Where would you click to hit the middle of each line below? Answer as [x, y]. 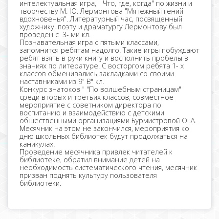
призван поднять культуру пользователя [88, 175]
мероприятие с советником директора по [90, 105]
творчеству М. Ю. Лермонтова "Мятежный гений [101, 11]
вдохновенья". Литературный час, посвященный [101, 19]
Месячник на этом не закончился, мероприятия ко [104, 128]
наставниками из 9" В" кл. [63, 81]
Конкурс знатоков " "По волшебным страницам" [100, 89]
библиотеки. [40, 183]
